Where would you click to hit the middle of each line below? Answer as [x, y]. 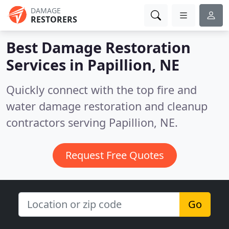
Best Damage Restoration [98, 47]
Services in [47, 65]
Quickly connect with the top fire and [101, 90]
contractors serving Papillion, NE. [92, 122]
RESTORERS [54, 19]
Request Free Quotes [114, 155]
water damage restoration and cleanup [107, 106]
